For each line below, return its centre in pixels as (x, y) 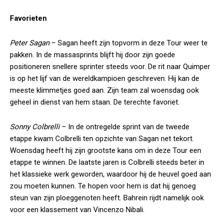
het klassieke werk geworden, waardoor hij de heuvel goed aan (110, 174)
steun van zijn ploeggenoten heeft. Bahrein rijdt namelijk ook (107, 198)
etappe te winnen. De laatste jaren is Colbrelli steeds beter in (107, 162)
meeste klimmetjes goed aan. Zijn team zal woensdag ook (104, 90)
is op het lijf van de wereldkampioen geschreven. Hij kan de (105, 78)
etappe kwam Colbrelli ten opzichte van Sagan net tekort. (102, 139)
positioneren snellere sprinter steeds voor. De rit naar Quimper (110, 67)
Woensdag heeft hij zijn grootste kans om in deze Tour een (106, 150)
